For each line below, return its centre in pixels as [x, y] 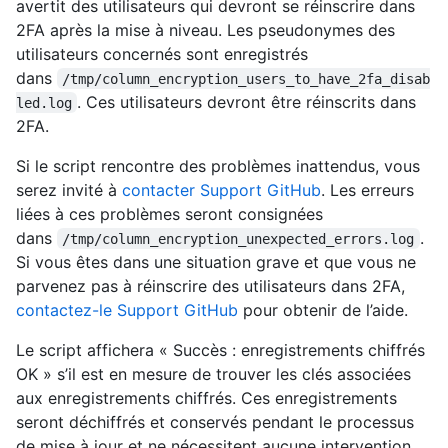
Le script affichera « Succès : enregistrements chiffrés [220, 349]
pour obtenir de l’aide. [323, 309]
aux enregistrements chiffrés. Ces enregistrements [206, 397]
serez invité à [69, 189]
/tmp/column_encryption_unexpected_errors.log [238, 238]
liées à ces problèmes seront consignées [169, 213]
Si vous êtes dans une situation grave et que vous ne [216, 261]
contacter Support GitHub [221, 189]
